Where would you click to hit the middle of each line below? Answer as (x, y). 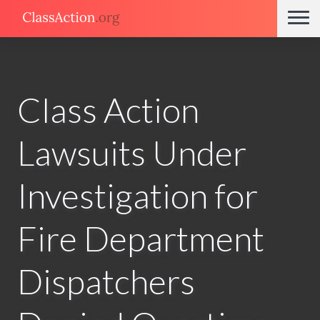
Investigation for (137, 196)
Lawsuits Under (132, 153)
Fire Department (141, 239)
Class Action (108, 110)
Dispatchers (106, 281)
